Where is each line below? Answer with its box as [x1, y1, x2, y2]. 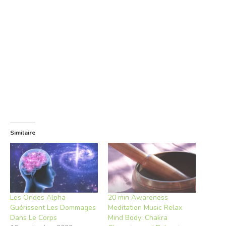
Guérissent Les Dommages [10, 203, 96, 213]
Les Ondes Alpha [10, 193, 66, 203]
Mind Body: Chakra [108, 213, 167, 223]
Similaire [10, 129, 35, 137]
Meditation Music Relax [108, 203, 182, 213]
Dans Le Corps [10, 213, 57, 223]
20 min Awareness [108, 193, 168, 203]
